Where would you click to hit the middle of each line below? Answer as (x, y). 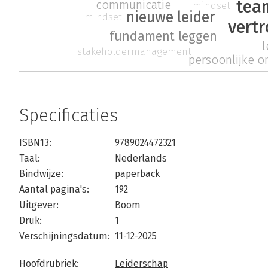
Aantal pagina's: (54, 190)
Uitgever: (39, 205)
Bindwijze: (41, 174)
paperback (137, 174)
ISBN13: (35, 143)
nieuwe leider (170, 18)
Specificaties (68, 116)
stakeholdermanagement (135, 51)
